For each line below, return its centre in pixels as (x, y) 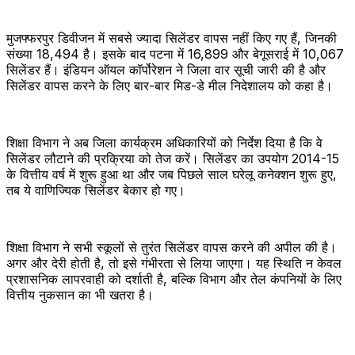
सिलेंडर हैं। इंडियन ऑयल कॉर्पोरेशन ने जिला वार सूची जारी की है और (166, 69)
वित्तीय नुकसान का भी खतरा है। (80, 294)
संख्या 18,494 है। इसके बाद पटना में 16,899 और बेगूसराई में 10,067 (175, 53)
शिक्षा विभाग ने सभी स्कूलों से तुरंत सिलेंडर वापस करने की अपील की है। (172, 247)
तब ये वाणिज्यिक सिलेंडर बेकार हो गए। (96, 190)
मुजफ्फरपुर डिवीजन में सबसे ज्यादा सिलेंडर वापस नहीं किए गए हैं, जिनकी (172, 38)
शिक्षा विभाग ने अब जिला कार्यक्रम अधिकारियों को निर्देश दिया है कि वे (164, 142)
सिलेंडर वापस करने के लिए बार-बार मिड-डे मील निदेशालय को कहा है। (170, 85)
